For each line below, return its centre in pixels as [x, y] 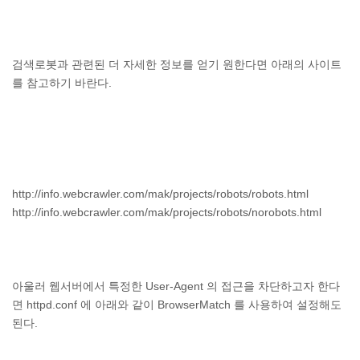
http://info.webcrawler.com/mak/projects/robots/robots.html [160, 194]
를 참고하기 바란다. [62, 83]
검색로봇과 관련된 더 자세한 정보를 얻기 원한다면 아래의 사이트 [177, 64]
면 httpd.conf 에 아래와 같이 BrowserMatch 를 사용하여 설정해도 [177, 305]
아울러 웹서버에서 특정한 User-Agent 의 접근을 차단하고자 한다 [176, 286]
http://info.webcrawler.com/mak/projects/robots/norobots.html [167, 212]
